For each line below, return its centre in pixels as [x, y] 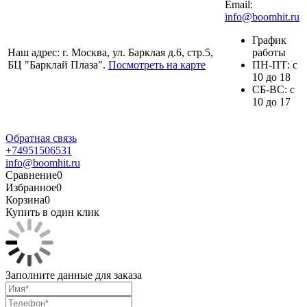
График [269, 40]
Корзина [25, 199]
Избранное [31, 187]
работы [269, 52]
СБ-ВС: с [273, 89]
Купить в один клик [52, 212]
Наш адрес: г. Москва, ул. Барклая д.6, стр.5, [110, 52]
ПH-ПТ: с [275, 64]
